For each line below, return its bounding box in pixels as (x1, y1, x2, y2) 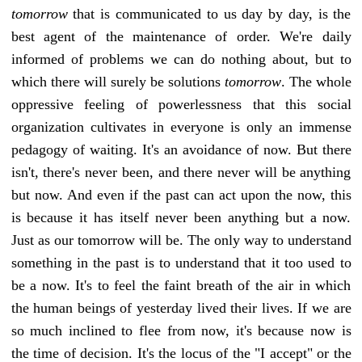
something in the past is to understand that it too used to (11, 254, 351, 271)
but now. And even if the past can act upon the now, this (11, 186, 351, 203)
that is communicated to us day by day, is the (67, 5, 351, 22)
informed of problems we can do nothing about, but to (11, 50, 351, 67)
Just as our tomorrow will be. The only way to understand (11, 231, 351, 248)
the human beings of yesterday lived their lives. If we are (11, 299, 351, 316)
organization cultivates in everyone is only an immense (11, 118, 351, 135)
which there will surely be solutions (11, 73, 225, 90)
